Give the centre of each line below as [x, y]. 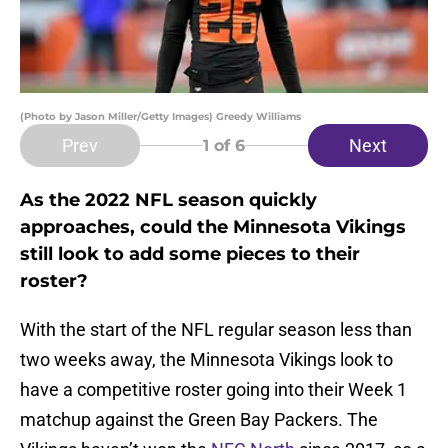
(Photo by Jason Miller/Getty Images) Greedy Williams [160, 117]
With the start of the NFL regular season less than [216, 330]
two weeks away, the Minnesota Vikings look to [206, 360]
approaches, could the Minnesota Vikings [213, 227]
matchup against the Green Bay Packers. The [199, 420]
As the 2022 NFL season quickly [168, 200]
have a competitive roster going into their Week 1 [213, 390]
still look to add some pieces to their [190, 254]
